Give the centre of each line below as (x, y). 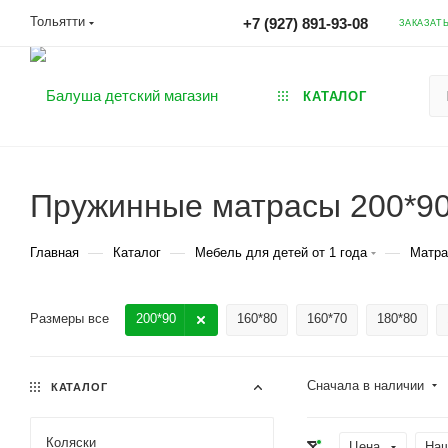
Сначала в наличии (367, 385)
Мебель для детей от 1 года (281, 252)
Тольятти (57, 21)
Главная (54, 252)
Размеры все (69, 318)
